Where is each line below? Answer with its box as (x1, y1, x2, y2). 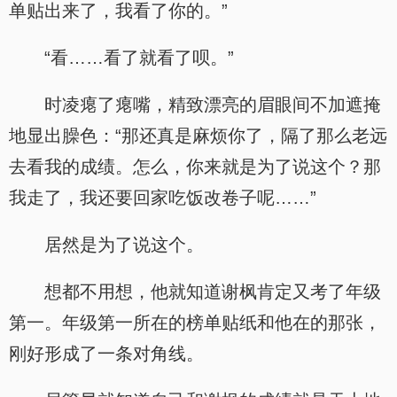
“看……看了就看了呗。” (44, 48, 234, 67)
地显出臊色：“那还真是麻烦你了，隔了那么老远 (9, 126, 387, 145)
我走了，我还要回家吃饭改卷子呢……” (9, 188, 316, 207)
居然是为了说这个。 (44, 235, 204, 254)
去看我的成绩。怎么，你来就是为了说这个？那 (9, 157, 381, 176)
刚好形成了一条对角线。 (9, 344, 204, 363)
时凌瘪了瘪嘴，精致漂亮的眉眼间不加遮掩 (44, 95, 381, 114)
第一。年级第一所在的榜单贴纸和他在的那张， (9, 313, 381, 332)
